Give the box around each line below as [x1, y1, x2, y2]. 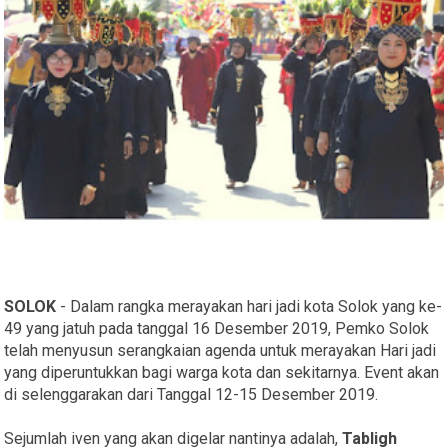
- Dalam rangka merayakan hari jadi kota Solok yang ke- [56, 297, 443, 317]
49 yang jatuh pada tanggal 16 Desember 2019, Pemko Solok [4, 319, 430, 339]
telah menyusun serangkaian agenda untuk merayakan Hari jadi [4, 341, 437, 361]
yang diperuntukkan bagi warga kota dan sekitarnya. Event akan [4, 363, 440, 383]
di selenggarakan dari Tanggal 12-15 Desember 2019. [4, 385, 379, 405]
